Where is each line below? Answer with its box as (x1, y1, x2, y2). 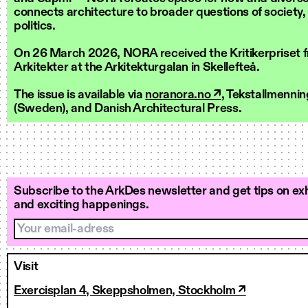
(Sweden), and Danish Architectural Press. (14, 102, 242, 115)
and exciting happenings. (14, 199, 149, 211)
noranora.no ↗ (145, 89, 221, 101)
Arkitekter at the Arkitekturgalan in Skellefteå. (14, 61, 260, 74)
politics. (14, 20, 56, 32)
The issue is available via (14, 89, 146, 101)
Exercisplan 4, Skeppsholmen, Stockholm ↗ (14, 285, 246, 297)
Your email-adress (14, 220, 111, 232)
